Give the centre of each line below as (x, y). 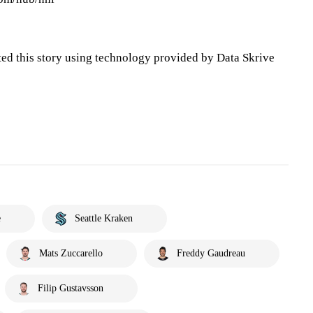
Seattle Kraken (104, 218)
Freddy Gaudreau (211, 253)
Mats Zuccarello (71, 253)
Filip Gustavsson (71, 288)
